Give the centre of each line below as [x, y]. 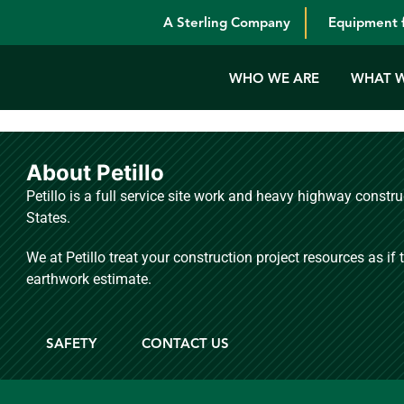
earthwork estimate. [89, 279]
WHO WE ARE [274, 78]
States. [49, 218]
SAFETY [71, 344]
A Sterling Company [227, 23]
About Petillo [96, 173]
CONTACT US [185, 344]
